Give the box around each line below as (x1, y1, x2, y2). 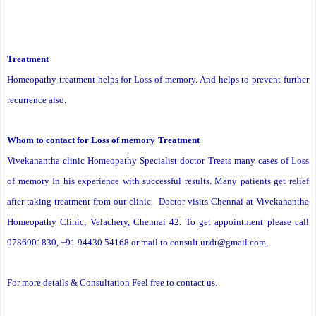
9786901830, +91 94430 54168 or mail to (7, 237, 170, 248)
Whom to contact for (7, 135, 91, 146)
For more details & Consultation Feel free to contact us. (7, 277, 217, 288)
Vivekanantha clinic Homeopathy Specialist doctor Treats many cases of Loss (7, 155, 309, 166)
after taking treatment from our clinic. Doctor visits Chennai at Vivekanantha (7, 196, 309, 207)
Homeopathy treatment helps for (7, 74, 135, 85)
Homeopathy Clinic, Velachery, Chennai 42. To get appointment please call (7, 217, 309, 228)
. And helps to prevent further (195, 74, 310, 85)
